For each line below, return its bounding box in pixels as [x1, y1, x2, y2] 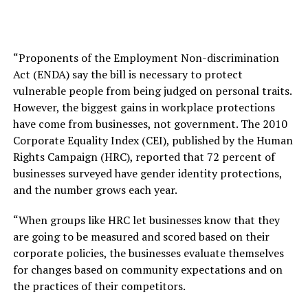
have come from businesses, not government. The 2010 [12, 116, 287, 131]
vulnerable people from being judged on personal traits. [12, 83, 291, 98]
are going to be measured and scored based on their [12, 229, 269, 244]
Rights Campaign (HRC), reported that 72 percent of [12, 149, 275, 164]
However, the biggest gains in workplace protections [12, 100, 275, 115]
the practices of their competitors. [12, 278, 186, 294]
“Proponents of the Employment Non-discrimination [12, 50, 279, 65]
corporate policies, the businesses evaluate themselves [12, 245, 284, 261]
